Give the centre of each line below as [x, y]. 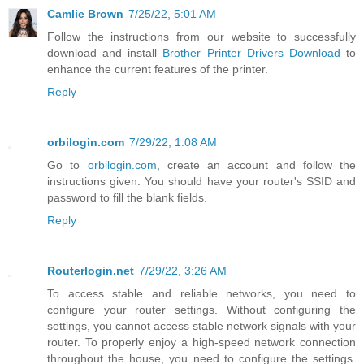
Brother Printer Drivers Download [251, 53]
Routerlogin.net [91, 271]
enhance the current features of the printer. [158, 69]
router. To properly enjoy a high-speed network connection [201, 342]
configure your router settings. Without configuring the [201, 310]
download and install [105, 53]
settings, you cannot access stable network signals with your [201, 326]
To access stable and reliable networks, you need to [201, 294]
